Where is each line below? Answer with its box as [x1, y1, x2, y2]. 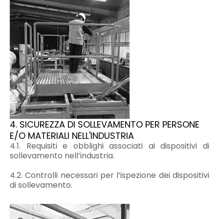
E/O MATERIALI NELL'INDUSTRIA [10, 130, 134, 142]
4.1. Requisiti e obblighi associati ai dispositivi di [10, 140, 209, 152]
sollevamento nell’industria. [10, 150, 114, 162]
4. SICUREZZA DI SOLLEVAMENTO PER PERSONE [10, 118, 199, 131]
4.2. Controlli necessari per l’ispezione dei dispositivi [10, 170, 209, 181]
